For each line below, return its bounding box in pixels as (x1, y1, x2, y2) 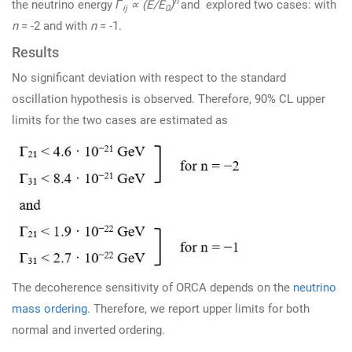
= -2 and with (18, 19, 90, 34)
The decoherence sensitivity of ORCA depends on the (12, 280, 293, 295)
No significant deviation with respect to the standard (12, 71, 286, 86)
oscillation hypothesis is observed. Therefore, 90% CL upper (12, 92, 325, 107)
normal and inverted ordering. (12, 323, 165, 338)
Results (12, 44, 59, 61)
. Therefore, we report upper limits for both (87, 302, 310, 317)
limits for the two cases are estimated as (12, 113, 228, 128)
